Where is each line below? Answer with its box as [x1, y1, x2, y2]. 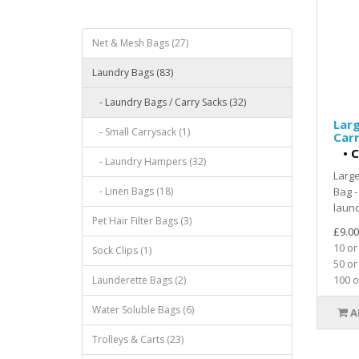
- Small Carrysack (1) [92, 125, 190, 139]
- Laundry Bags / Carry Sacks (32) [92, 95, 246, 109]
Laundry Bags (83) [92, 66, 173, 79]
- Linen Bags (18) [92, 184, 173, 198]
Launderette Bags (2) [92, 273, 186, 287]
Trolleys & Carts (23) [92, 333, 184, 346]
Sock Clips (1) [92, 244, 151, 257]
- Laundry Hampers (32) [92, 155, 206, 168]
